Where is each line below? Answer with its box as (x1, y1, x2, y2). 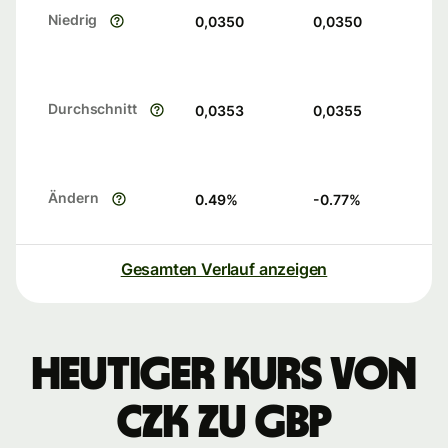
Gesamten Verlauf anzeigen (120, 259, 328, 280)
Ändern (48, 189, 99, 207)
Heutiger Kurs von (32, 352, 416, 399)
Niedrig (48, 11, 98, 29)
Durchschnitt (48, 100, 137, 118)
